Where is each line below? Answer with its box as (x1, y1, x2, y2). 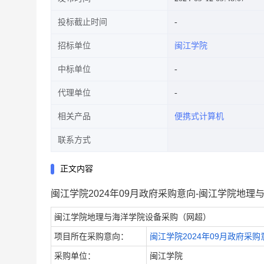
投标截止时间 (58, 18, 107, 27)
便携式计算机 (174, 112, 224, 121)
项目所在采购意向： (54, 232, 128, 241)
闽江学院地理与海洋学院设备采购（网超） (54, 212, 211, 222)
